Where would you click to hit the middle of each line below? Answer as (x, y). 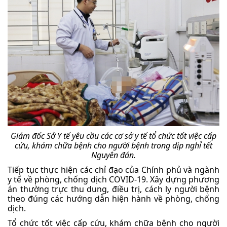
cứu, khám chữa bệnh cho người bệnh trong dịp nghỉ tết (113, 146)
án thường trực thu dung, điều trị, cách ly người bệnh (113, 189)
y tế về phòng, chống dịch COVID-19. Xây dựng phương (113, 180)
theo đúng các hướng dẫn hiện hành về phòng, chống (113, 199)
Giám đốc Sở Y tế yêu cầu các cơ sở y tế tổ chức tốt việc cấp (113, 136)
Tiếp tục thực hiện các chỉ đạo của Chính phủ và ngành (113, 170)
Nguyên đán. (113, 155)
